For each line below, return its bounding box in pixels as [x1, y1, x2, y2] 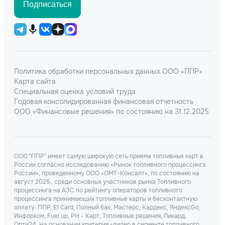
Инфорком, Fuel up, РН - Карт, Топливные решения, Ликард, [14, 212, 186, 220]
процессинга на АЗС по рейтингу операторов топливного [14, 186, 182, 194]
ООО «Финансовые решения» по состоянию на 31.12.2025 [14, 107, 209, 116]
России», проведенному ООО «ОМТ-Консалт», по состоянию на [14, 169, 199, 177]
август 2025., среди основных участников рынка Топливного [14, 178, 191, 186]
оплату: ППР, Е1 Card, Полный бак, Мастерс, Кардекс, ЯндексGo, [14, 203, 200, 211]
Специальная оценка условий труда [14, 87, 136, 96]
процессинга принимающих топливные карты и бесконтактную [14, 195, 197, 203]
